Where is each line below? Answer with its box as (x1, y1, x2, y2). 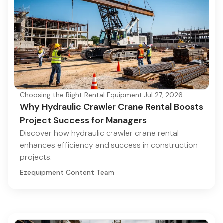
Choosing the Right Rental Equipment (20, 90, 142, 100)
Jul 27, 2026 (144, 90, 183, 100)
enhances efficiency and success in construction (20, 140, 198, 151)
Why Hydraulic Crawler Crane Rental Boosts (20, 101, 203, 113)
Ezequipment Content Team (20, 168, 114, 177)
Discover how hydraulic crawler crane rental (20, 128, 179, 139)
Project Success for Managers (20, 114, 147, 127)
